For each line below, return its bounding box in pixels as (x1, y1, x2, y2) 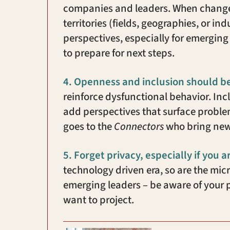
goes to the (63, 119, 114, 135)
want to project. (63, 193, 134, 208)
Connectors (114, 119, 164, 135)
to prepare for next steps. (63, 46, 175, 61)
